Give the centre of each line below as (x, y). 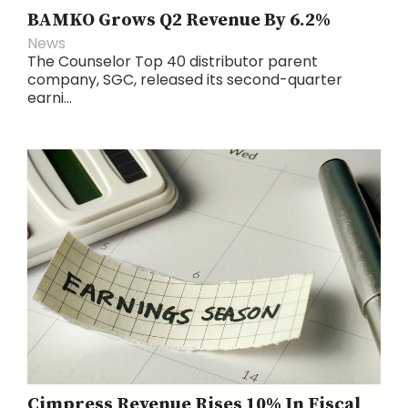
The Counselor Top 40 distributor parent (173, 62)
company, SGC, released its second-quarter (185, 80)
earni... (50, 98)
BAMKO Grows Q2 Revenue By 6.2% (179, 21)
